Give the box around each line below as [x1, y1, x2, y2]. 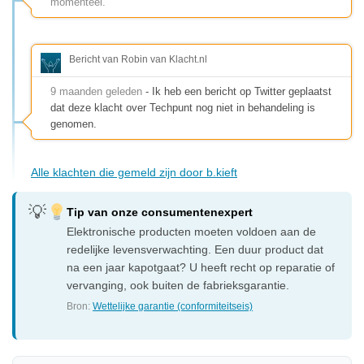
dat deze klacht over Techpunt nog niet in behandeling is [50, 101, 315, 114]
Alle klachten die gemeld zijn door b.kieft [31, 165, 237, 179]
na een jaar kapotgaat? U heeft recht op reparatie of [67, 260, 336, 274]
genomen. [50, 117, 97, 130]
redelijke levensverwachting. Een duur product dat [67, 242, 324, 256]
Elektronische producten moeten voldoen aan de [67, 224, 317, 238]
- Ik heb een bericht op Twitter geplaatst [142, 84, 331, 97]
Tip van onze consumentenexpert [67, 205, 253, 219]
